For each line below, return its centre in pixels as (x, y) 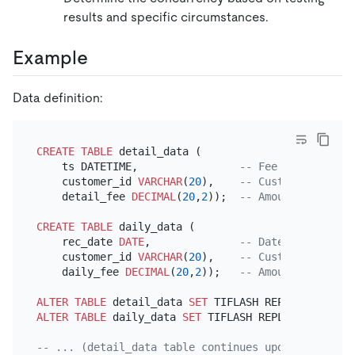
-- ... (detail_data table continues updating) (179, 347)
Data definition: (58, 98)
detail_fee (84, 196)
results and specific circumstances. (166, 17)
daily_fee (80, 271)
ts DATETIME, (137, 166)
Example (50, 58)
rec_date (77, 241)
